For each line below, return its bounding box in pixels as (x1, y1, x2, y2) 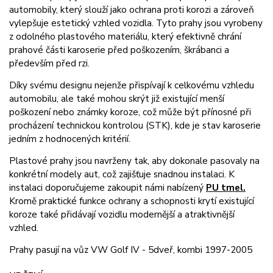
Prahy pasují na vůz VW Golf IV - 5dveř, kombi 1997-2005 (9, 243, 252, 256)
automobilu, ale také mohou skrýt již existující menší (9, 91, 224, 105)
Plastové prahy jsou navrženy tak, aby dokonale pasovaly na (9, 154, 260, 167)
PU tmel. (206, 180, 246, 194)
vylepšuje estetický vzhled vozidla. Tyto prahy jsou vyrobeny (9, 16, 263, 29)
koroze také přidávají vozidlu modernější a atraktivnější (9, 207, 235, 221)
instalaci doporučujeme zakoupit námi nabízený (9, 180, 206, 194)
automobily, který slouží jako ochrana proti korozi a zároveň (9, 2, 254, 16)
